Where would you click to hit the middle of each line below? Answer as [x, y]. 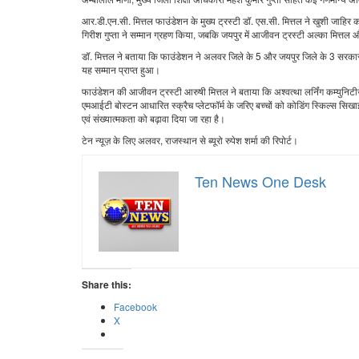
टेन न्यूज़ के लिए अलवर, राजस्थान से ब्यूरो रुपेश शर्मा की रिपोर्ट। [190, 140]
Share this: [107, 285]
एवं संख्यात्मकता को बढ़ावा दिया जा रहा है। [153, 119]
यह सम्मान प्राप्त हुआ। [121, 70]
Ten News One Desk [260, 182]
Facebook [135, 307]
